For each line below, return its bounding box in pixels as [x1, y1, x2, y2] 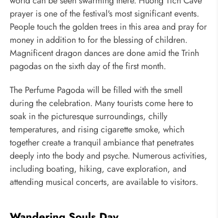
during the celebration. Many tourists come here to [10, 97, 193, 110]
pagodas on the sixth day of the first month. [10, 59, 166, 73]
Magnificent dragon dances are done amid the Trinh [10, 46, 199, 59]
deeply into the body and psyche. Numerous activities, [10, 149, 207, 163]
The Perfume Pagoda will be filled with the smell [10, 84, 182, 97]
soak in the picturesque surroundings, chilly [10, 110, 167, 123]
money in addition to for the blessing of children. [10, 33, 187, 46]
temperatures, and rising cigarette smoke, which [10, 123, 184, 136]
